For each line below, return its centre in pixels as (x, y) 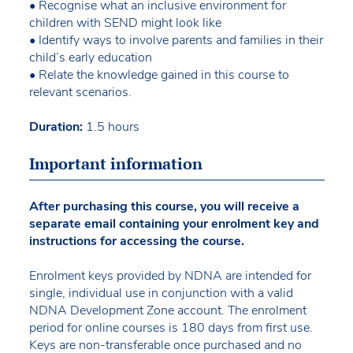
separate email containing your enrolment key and (174, 223)
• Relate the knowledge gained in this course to (159, 74)
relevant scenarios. (80, 92)
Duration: (56, 126)
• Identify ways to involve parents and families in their (176, 40)
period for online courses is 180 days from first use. (171, 327)
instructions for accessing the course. (136, 241)
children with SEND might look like (125, 22)
